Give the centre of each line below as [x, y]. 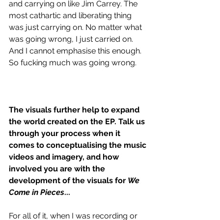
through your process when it [66, 133]
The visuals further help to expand [75, 110]
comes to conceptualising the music [79, 145]
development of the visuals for [68, 180]
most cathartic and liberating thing [71, 15]
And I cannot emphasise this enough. [76, 51]
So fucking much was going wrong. [73, 62]
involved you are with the [58, 168]
